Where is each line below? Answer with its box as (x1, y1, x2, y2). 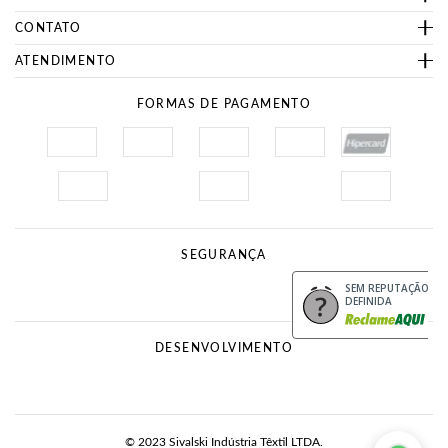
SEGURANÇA (181, 248, 267, 261)
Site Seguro (20, 270, 106, 285)
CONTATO (15, 21, 82, 34)
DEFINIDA (345, 293, 392, 308)
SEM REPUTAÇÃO (345, 280, 429, 295)
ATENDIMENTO (15, 54, 117, 67)
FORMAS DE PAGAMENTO (136, 97, 312, 110)
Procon (197, 270, 250, 285)
